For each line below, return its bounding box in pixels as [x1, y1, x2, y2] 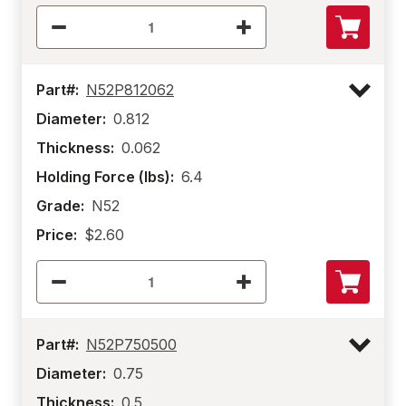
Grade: [36, 197, 84, 215]
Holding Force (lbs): [36, 168, 174, 186]
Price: [36, 226, 77, 244]
